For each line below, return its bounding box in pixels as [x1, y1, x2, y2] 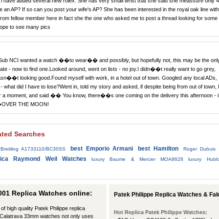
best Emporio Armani [70, 145, 133, 152]
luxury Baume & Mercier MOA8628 [91, 156, 184, 162]
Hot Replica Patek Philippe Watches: [114, 209, 207, 215]
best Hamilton [138, 145, 178, 152]
